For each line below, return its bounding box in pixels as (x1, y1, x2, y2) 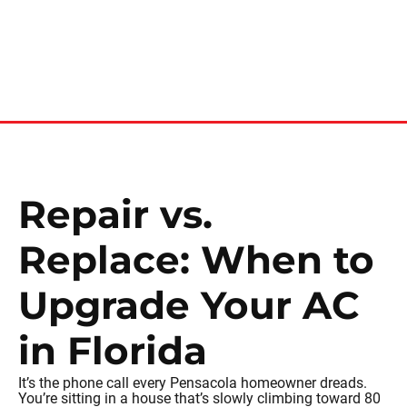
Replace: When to (18, 236, 374, 283)
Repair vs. (18, 191, 213, 238)
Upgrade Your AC (18, 282, 360, 329)
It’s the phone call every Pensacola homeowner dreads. (18, 374, 367, 392)
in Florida (18, 327, 207, 374)
